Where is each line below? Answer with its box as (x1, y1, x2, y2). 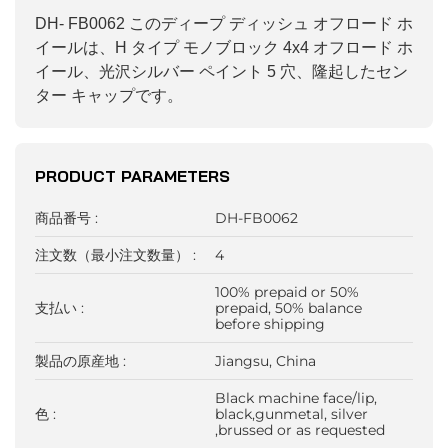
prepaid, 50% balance (215, 299, 363, 318)
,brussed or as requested (215, 421, 386, 440)
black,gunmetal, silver (215, 405, 369, 424)
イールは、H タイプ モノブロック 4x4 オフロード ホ (35, 39, 413, 57)
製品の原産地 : (35, 352, 126, 371)
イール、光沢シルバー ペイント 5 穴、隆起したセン (35, 63, 408, 81)
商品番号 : (35, 209, 98, 228)
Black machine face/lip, (215, 389, 378, 408)
